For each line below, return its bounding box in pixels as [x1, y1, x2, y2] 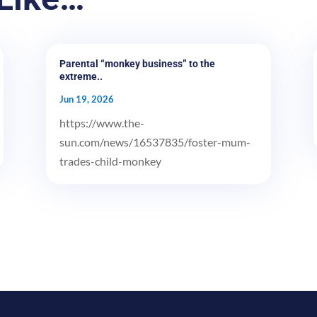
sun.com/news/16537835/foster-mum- [59, 134, 250, 149]
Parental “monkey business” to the [59, 57, 215, 69]
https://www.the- [59, 115, 144, 129]
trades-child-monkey [59, 154, 161, 168]
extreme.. [59, 70, 103, 82]
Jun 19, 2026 [59, 93, 114, 105]
